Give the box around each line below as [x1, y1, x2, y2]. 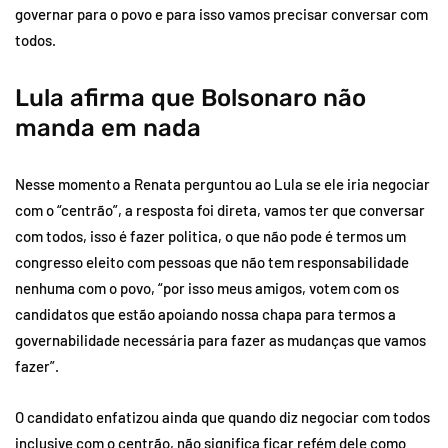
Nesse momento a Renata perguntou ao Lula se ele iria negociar [15, 174, 430, 193]
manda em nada [15, 113, 201, 142]
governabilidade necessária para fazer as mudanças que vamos [15, 330, 426, 349]
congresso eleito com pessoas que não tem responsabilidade [15, 252, 409, 271]
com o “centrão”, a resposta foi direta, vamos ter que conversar [15, 200, 425, 219]
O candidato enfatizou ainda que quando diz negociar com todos [15, 407, 430, 426]
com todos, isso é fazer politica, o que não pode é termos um [15, 226, 406, 245]
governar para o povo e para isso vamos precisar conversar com [15, 4, 428, 23]
